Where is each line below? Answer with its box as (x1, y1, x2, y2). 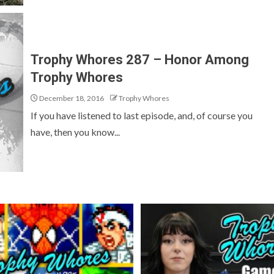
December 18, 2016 (38, 94, 104, 103)
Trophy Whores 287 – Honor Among (31, 52, 249, 67)
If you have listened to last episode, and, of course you (31, 109, 253, 121)
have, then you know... (31, 126, 120, 138)
